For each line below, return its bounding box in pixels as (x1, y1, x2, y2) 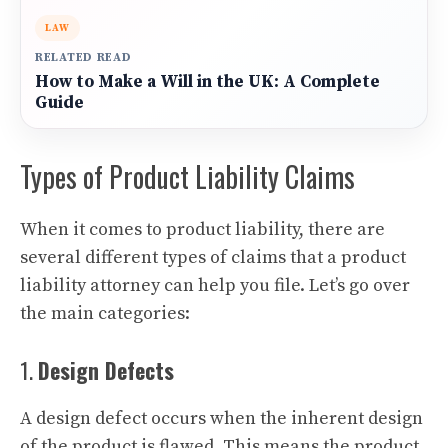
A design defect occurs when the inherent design (20, 407, 423, 430)
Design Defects (38, 354, 174, 386)
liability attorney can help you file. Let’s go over (20, 274, 410, 297)
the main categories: (20, 302, 190, 325)
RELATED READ (35, 50, 132, 65)
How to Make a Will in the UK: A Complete (35, 71, 380, 93)
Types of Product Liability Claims (20, 156, 355, 197)
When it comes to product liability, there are (20, 218, 385, 241)
